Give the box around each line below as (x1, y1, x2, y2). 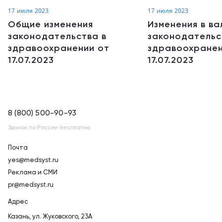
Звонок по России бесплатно (8, 125, 90, 131)
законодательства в (8, 31, 107, 42)
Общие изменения (8, 19, 93, 30)
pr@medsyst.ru (8, 182, 54, 189)
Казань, (8, 214, 31, 221)
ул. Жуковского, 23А (32, 214, 92, 221)
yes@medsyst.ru (8, 157, 58, 164)
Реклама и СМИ (8, 169, 57, 176)
